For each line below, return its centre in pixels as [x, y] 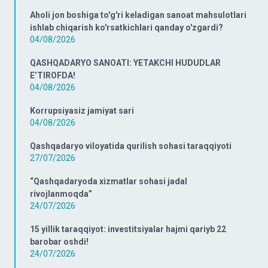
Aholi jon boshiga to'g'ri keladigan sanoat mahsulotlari [138, 15]
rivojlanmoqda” [61, 194]
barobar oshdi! [59, 242]
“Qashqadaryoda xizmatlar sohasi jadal [109, 181]
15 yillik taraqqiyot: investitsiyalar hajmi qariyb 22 [128, 229]
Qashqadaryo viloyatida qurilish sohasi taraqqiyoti [131, 146]
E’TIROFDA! [53, 75]
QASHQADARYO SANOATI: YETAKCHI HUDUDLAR [125, 63]
